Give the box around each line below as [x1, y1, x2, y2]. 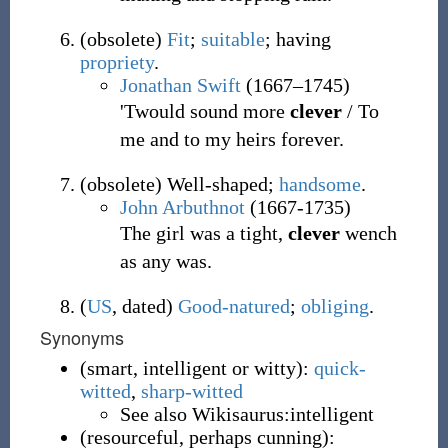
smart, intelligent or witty [86, 357, 296, 379]
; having [264, 28, 331, 50]
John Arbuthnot [119, 196, 245, 218]
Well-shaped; [161, 173, 279, 195]
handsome [278, 173, 361, 195]
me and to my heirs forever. [119, 128, 344, 150]
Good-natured [177, 295, 290, 317]
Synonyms [39, 324, 124, 350]
